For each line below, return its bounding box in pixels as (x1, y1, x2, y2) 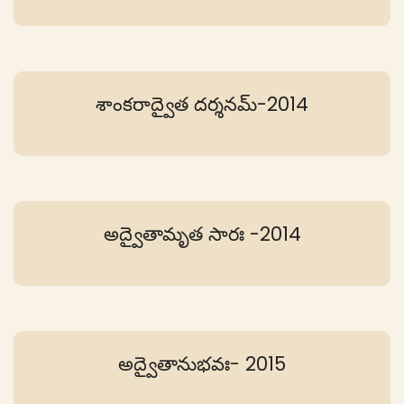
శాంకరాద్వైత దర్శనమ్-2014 (96, 91, 308, 118)
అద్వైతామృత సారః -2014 (103, 221, 301, 248)
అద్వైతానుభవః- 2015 (118, 351, 286, 378)
